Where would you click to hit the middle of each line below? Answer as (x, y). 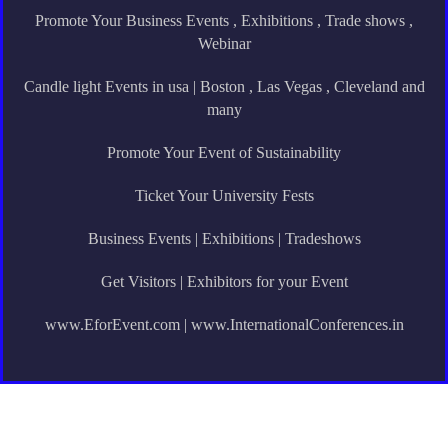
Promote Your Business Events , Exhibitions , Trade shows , (224, 21)
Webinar (224, 44)
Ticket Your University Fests (224, 196)
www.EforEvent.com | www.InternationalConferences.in (224, 325)
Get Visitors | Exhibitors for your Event (224, 282)
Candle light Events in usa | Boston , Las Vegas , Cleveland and (224, 87)
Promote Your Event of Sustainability (224, 153)
